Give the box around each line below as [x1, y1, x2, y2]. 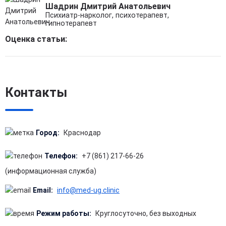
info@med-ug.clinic [57, 186, 120, 194]
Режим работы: [36, 209, 91, 217]
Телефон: [44, 152, 78, 160]
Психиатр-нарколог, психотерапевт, [45, 11, 169, 19]
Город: [36, 129, 60, 137]
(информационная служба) [5, 167, 96, 175]
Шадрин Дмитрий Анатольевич [45, 1, 171, 11]
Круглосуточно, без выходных [95, 209, 196, 217]
